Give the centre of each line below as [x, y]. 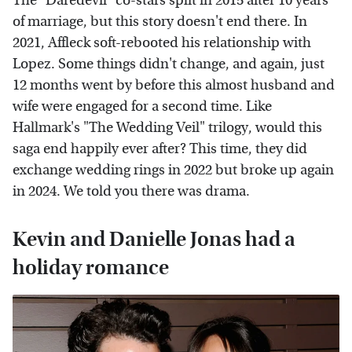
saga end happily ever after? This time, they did [160, 149]
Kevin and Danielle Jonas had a [154, 240]
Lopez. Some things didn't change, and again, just [169, 64]
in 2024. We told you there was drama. [131, 192]
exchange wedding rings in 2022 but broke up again [173, 170]
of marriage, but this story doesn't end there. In [160, 22]
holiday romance [91, 268]
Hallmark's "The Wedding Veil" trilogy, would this [167, 128]
